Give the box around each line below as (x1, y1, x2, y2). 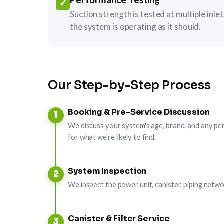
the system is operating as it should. (70, 21, 201, 32)
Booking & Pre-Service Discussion (68, 106, 210, 117)
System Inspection (68, 165, 147, 176)
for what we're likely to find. (68, 132, 156, 141)
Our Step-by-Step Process (48, 77, 211, 93)
